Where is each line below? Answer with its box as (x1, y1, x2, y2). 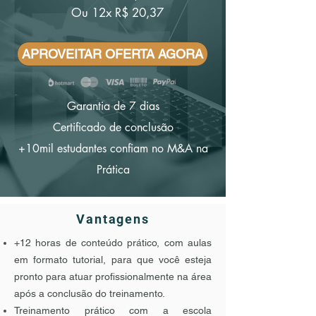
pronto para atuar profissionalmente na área (14, 271, 212, 282)
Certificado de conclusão (52, 120, 174, 135)
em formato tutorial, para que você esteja (14, 254, 212, 265)
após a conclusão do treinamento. (14, 288, 165, 299)
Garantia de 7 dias (66, 99, 159, 114)
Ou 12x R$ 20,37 (71, 5, 164, 20)
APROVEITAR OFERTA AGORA (22, 47, 203, 61)
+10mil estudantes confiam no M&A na (18, 141, 208, 156)
